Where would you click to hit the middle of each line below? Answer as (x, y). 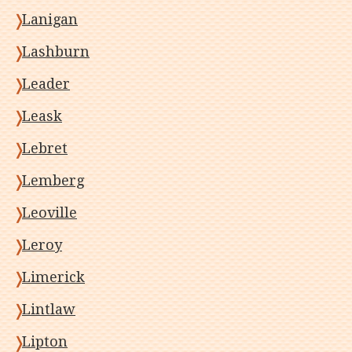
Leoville (49, 213)
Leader (46, 84)
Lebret (45, 148)
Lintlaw (49, 309)
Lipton (45, 341)
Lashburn (56, 51)
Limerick (53, 277)
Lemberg (53, 180)
